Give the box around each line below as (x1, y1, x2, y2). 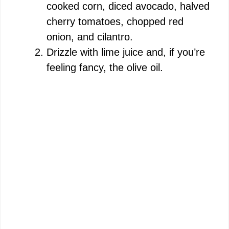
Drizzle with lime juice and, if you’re (47, 46, 205, 58)
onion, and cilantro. (47, 31, 133, 42)
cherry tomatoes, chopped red (47, 15, 184, 27)
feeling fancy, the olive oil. (47, 61, 163, 73)
